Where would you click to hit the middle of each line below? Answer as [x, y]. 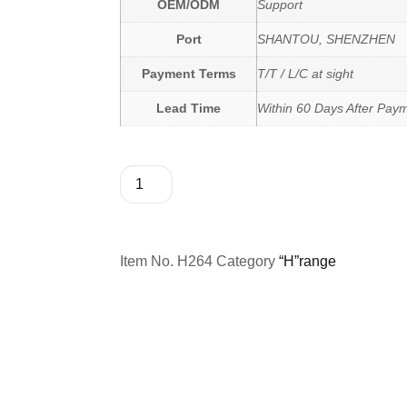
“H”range [308, 262]
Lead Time [189, 108]
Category [246, 262]
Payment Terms [189, 74]
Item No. [149, 262]
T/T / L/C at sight [305, 74]
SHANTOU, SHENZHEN [326, 39]
